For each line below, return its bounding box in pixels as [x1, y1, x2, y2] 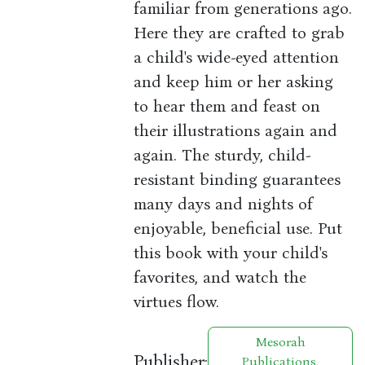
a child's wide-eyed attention [134, 47, 340, 68]
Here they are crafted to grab [134, 23, 345, 43]
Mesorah [255, 334, 306, 350]
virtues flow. [134, 292, 220, 312]
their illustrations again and [134, 121, 338, 141]
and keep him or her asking [134, 72, 334, 92]
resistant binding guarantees [134, 169, 341, 190]
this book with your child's [134, 243, 328, 263]
